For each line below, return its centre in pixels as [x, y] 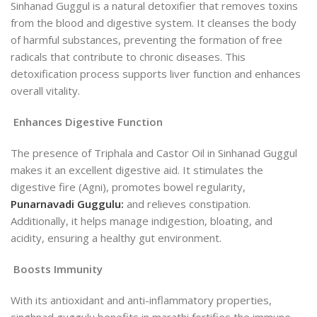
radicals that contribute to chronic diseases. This [128, 57]
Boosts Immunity [57, 269]
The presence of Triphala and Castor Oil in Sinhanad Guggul [154, 153]
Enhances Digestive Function [87, 122]
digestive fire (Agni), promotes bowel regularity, [129, 187]
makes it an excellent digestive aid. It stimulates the [137, 170]
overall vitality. [45, 91]
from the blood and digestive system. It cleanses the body [154, 23]
